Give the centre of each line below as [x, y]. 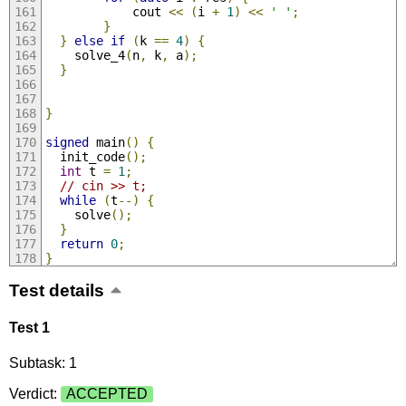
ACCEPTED [106, 394]
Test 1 [29, 328]
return [81, 243]
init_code [85, 156]
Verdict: [34, 394]
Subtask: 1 [43, 363]
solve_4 [85, 55]
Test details [56, 290]
